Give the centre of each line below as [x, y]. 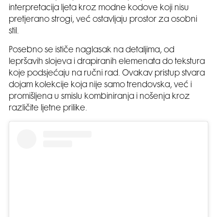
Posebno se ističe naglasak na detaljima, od [92, 50]
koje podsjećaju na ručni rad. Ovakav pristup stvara [107, 73]
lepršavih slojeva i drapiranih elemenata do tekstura [107, 62]
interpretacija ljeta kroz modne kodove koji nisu [99, 8]
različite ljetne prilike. [48, 108]
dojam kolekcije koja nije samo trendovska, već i [100, 85]
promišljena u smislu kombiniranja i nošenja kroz [99, 97]
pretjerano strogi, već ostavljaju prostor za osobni [103, 20]
